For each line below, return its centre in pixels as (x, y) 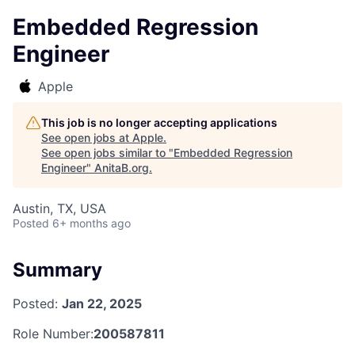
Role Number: (53, 333)
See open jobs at (87, 137)
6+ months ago (92, 223)
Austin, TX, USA (59, 208)
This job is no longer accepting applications (159, 122)
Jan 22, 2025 (102, 303)
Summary (57, 270)
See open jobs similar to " (107, 153)
